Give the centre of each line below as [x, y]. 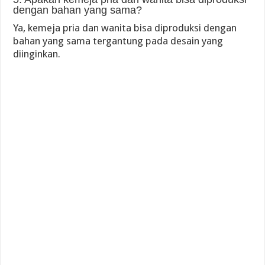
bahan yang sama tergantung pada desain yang [118, 41]
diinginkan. [37, 54]
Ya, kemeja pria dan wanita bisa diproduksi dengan [125, 28]
